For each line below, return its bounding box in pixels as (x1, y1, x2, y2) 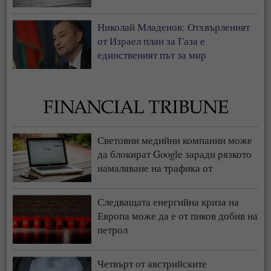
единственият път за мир (97, 48, 207, 62)
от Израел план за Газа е (97, 34, 206, 48)
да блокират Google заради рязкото (97, 147, 252, 162)
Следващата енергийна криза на (97, 195, 240, 209)
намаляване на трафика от (97, 161, 213, 175)
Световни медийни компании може (97, 133, 253, 148)
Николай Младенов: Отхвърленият (97, 20, 250, 34)
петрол (97, 223, 128, 237)
